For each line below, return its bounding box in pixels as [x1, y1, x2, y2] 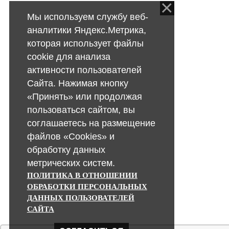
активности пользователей [27, 64, 142, 75]
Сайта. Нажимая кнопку [27, 78, 128, 88]
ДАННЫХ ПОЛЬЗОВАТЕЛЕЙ [27, 193, 134, 202]
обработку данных [27, 144, 105, 155]
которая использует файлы [27, 38, 144, 49]
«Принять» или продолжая [27, 91, 142, 102]
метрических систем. [27, 157, 115, 168]
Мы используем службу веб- [27, 11, 148, 22]
